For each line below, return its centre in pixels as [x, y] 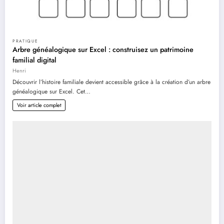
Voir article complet [39, 105]
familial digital [34, 60]
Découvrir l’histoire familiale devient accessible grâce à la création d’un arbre [111, 82]
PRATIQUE [25, 41]
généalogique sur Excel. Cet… [51, 91]
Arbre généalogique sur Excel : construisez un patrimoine [103, 49]
